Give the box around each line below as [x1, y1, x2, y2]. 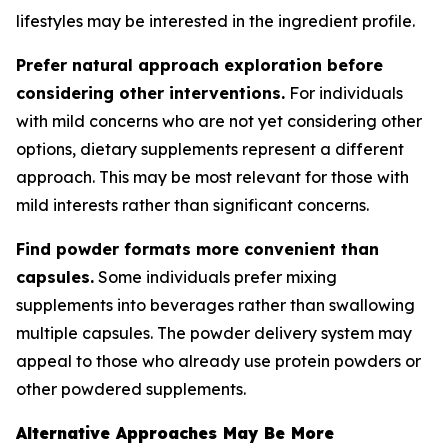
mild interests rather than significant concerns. [16, 195, 369, 215]
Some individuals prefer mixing [94, 267, 337, 287]
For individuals [285, 83, 403, 103]
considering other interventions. [16, 83, 285, 103]
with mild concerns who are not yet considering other [16, 111, 422, 131]
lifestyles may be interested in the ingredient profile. [16, 11, 415, 31]
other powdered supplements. [16, 379, 246, 399]
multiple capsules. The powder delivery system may [16, 323, 412, 343]
